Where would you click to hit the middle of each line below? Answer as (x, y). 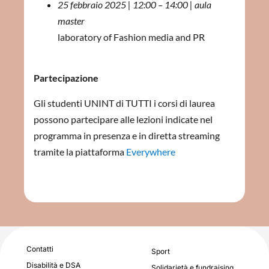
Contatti (40, 249)
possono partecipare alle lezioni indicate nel (123, 119)
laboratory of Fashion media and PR (131, 37)
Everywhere (151, 151)
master (71, 20)
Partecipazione (66, 78)
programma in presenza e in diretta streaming (127, 135)
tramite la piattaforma (80, 151)
